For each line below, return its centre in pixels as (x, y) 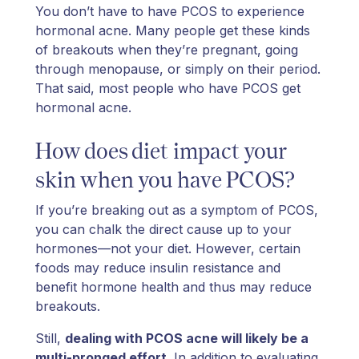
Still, (50, 338)
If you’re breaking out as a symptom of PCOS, (177, 210)
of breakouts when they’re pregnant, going (167, 49)
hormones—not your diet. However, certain (168, 248)
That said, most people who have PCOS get (168, 88)
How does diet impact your (161, 150)
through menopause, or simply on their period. (178, 69)
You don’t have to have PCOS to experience (170, 11)
